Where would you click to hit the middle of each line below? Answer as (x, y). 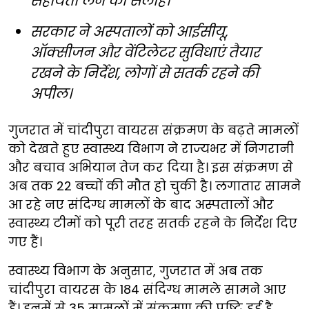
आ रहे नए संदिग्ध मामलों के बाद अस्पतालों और (141, 205)
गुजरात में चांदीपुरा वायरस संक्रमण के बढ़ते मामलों (153, 130)
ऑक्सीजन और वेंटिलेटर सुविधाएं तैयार (145, 53)
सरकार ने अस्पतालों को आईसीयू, (129, 32)
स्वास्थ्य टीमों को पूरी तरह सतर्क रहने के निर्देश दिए (153, 223)
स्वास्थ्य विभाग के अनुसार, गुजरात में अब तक (136, 271)
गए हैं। (25, 242)
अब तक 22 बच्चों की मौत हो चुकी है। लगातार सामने (154, 186)
